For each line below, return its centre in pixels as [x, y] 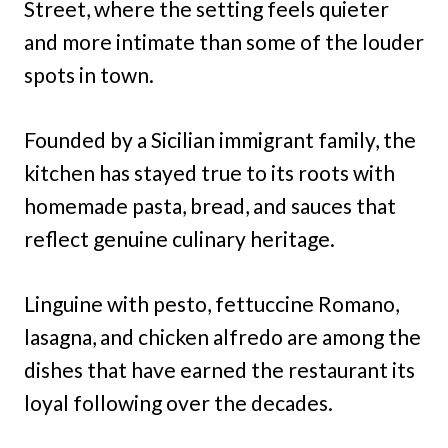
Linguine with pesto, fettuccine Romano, [211, 304]
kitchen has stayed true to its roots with [209, 173]
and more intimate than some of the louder [224, 42]
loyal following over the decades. [178, 403]
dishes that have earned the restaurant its [219, 370]
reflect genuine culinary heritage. [179, 239]
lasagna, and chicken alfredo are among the [222, 337]
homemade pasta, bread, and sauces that [210, 206]
